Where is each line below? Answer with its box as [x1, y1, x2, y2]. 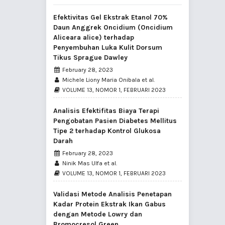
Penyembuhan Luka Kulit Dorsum [53, 43, 162, 52]
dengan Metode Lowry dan [53, 210, 142, 219]
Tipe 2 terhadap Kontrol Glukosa [53, 127, 161, 136]
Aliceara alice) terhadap [53, 33, 134, 42]
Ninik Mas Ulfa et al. [61, 160, 118, 167]
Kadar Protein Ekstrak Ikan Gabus [53, 200, 166, 209]
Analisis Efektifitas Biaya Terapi [53, 106, 159, 116]
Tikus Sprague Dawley [53, 53, 128, 62]
